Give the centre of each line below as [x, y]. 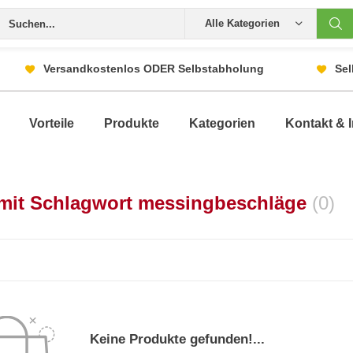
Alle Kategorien [242, 23]
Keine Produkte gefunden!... [177, 339]
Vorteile [52, 123]
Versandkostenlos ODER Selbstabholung [154, 69]
